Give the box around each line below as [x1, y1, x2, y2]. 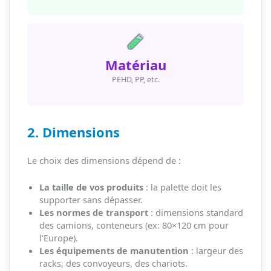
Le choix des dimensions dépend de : [27, 154, 181, 167]
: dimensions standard [148, 206, 243, 219]
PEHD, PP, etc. [111, 74, 160, 85]
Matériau [105, 56, 166, 74]
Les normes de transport [39, 206, 148, 219]
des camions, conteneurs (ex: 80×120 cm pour [39, 219, 229, 232]
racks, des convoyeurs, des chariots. [39, 257, 188, 270]
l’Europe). [39, 232, 78, 244]
